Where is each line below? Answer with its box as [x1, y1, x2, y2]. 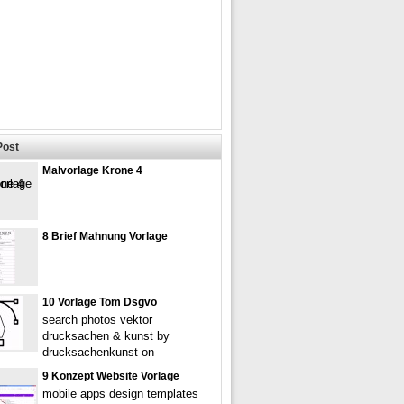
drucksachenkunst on [42, 345, 154, 359]
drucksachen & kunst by [42, 329, 170, 343]
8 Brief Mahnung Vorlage [42, 230, 168, 243]
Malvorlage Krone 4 [42, 164, 142, 177]
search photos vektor [42, 313, 152, 326]
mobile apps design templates [42, 387, 198, 400]
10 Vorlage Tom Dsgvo [42, 296, 157, 308]
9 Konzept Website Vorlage [42, 370, 179, 382]
